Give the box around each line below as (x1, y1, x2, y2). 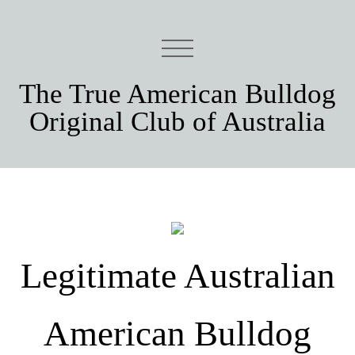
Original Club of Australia (29, 105, 326, 137)
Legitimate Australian (20, 256, 335, 296)
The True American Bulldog (19, 78, 336, 109)
